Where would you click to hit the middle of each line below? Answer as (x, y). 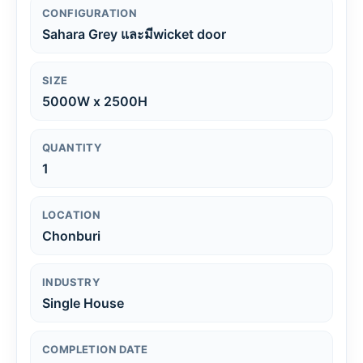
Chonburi (71, 235)
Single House (83, 303)
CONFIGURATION (90, 13)
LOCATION (72, 214)
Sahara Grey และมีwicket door (134, 34)
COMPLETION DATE (95, 349)
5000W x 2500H (95, 101)
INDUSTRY (71, 282)
